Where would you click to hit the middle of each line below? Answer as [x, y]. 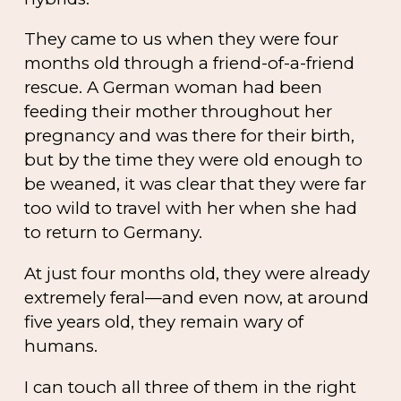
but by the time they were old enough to [194, 160]
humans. [61, 346]
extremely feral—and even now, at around [197, 298]
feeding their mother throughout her [179, 112]
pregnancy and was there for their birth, [190, 136]
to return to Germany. [114, 233]
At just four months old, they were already [197, 273]
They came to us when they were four [182, 39]
